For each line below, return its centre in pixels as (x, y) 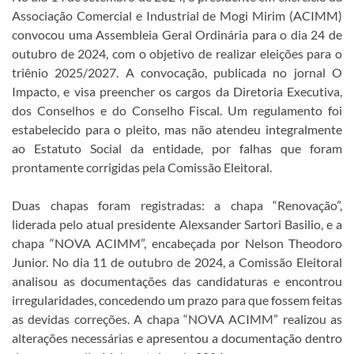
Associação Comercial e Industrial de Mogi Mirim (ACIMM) (177, 15)
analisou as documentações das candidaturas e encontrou (177, 281)
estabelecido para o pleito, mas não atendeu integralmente (177, 129)
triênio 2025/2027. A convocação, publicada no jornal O (177, 72)
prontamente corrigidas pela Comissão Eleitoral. (142, 167)
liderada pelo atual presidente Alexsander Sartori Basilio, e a (177, 224)
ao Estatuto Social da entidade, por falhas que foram (177, 148)
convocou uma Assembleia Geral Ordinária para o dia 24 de (177, 34)
